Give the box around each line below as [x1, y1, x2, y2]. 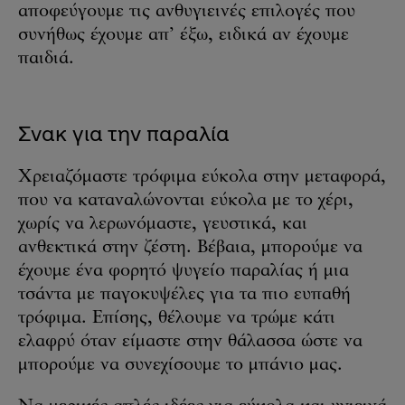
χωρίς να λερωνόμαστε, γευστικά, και [18, 215, 307, 233]
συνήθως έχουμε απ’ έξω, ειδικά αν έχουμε [18, 26, 349, 44]
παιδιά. [18, 50, 74, 68]
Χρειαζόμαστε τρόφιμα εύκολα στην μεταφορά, [18, 168, 386, 186]
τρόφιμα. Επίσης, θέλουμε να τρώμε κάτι [18, 309, 335, 327]
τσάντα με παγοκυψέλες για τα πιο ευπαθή [18, 286, 351, 304]
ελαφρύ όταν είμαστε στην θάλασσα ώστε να [18, 333, 363, 351]
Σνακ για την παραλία [18, 119, 230, 147]
